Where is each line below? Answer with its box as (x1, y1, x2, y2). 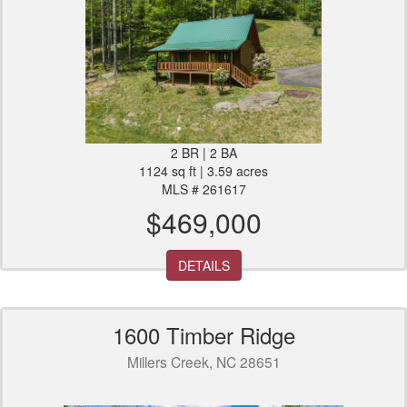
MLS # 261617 (161, 180, 246, 199)
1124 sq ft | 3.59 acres (139, 162, 268, 181)
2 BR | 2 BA (170, 144, 237, 163)
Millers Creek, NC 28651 (126, 352, 281, 372)
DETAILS (177, 256, 230, 275)
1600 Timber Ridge (112, 319, 295, 352)
